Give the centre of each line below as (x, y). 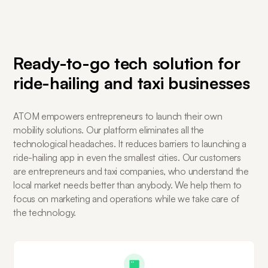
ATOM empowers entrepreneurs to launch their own (118, 116)
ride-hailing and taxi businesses (132, 83)
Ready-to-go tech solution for (127, 63)
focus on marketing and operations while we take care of (126, 199)
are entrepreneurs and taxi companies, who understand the (131, 171)
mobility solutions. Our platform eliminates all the (109, 130)
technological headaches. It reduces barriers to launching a (130, 144)
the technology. (45, 213)
